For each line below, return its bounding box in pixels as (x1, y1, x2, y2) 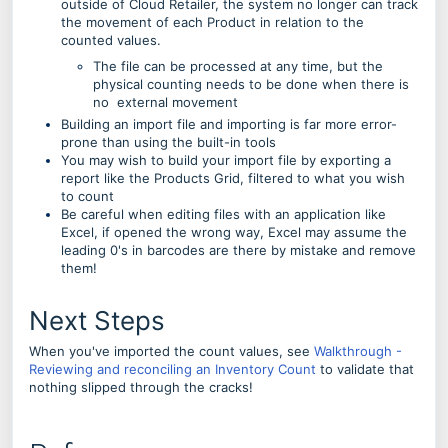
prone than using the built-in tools (61, 134, 276, 150)
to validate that (316, 361, 414, 377)
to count (61, 188, 114, 204)
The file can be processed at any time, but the (93, 58, 383, 74)
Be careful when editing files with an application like (61, 206, 386, 222)
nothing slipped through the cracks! (29, 379, 253, 395)
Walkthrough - (314, 343, 402, 359)
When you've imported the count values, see (29, 343, 314, 359)
